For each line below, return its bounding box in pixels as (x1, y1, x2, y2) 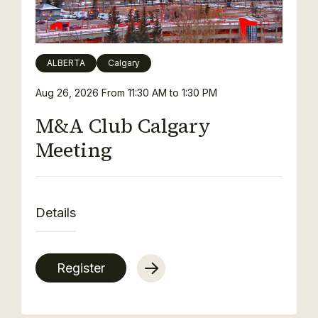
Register (57, 261, 105, 275)
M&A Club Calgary (35, 112, 211, 139)
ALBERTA (47, 57, 85, 68)
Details (35, 205, 76, 220)
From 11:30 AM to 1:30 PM (102, 87, 217, 99)
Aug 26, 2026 (35, 87, 102, 99)
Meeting (35, 136, 112, 163)
